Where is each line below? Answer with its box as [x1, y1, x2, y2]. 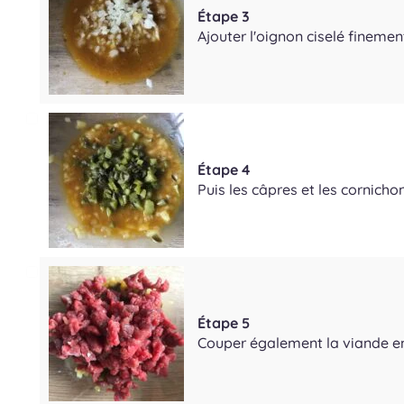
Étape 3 [197, 6, 250, 25]
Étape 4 [197, 160, 250, 179]
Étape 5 [197, 313, 250, 332]
